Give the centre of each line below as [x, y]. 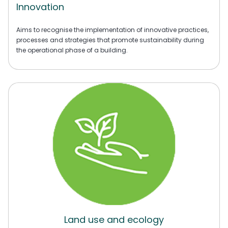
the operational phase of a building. [72, 50]
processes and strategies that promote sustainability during [110, 40]
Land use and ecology [114, 220]
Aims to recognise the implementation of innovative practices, [112, 30]
